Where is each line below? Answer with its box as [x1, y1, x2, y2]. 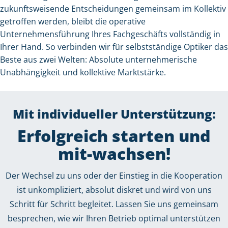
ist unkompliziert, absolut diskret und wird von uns [16, 184, 212, 196]
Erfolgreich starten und [17, 125, 211, 147]
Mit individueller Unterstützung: [12, 105, 216, 123]
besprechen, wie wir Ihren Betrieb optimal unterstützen [8, 213, 220, 224]
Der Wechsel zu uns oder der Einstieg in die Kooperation [6, 170, 222, 182]
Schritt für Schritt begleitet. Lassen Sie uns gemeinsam [10, 198, 218, 210]
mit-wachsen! [58, 142, 170, 165]
